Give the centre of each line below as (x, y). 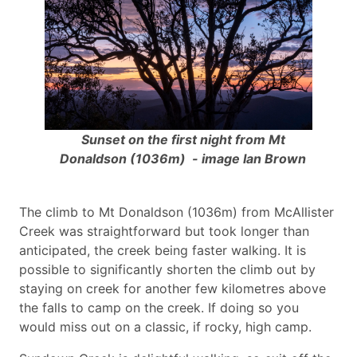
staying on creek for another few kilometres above (173, 288)
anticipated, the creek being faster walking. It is (163, 250)
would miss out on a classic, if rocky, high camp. (165, 326)
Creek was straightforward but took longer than (164, 231)
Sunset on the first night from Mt (183, 139)
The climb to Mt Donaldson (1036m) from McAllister (177, 212)
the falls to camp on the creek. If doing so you (159, 307)
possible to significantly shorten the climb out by (167, 269)
